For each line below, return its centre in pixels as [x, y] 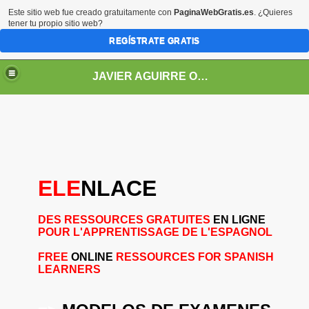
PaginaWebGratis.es [214, 12]
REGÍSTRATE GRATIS [154, 41]
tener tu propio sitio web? [56, 23]
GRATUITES [178, 220]
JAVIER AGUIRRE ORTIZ [203, 76]
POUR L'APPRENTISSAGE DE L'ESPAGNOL [155, 232]
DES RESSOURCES [92, 220]
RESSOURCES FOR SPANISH [193, 257]
